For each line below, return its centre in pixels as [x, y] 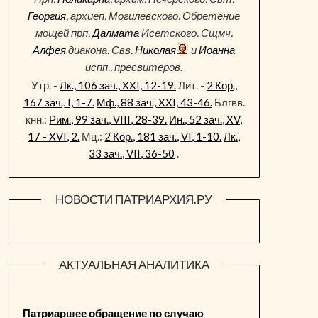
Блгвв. [228, 102]
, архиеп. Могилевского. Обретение [153, 16]
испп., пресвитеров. [134, 67]
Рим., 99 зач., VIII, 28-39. [108, 119]
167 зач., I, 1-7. [59, 102]
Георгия [47, 16]
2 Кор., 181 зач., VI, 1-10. [163, 136]
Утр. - [45, 85]
